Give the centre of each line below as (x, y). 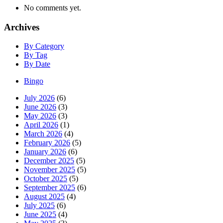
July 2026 (39, 98)
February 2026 (47, 143)
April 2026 (41, 125)
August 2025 (44, 197)
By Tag (36, 55)
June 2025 (40, 215)
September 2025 (50, 188)
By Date (37, 64)
